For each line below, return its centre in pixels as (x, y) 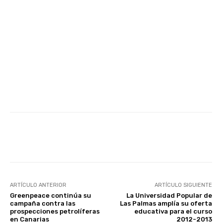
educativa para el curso (173, 211)
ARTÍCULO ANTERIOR (38, 185)
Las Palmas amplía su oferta (166, 203)
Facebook (46, 137)
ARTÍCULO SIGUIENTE (183, 185)
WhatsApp (169, 137)
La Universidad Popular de (169, 195)
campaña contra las (43, 203)
